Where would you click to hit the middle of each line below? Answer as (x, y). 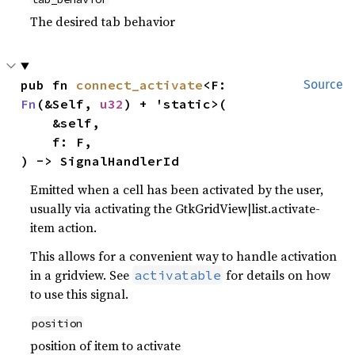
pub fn (49, 84)
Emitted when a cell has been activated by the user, (177, 189)
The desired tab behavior (103, 21)
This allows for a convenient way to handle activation (184, 256)
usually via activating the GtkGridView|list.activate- (176, 208)
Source (323, 84)
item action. (64, 227)
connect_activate (140, 84)
